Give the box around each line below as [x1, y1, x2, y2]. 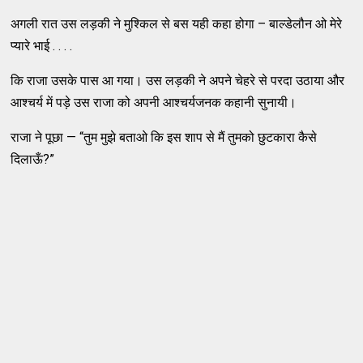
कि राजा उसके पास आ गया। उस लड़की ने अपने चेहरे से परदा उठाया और [11, 72, 345, 88]
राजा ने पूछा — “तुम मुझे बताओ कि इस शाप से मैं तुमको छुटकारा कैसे [11, 129, 318, 145]
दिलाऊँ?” [11, 151, 55, 167]
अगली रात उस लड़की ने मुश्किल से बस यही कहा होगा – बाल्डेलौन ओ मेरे [11, 15, 343, 32]
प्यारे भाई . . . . [11, 37, 73, 53]
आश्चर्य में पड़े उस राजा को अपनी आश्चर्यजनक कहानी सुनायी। [11, 94, 297, 110]
